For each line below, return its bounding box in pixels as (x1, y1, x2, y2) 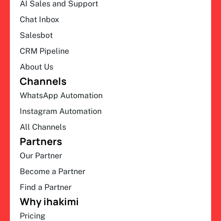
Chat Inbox (20, 15, 59, 25)
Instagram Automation (20, 107, 102, 116)
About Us (20, 62, 53, 72)
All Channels (20, 122, 66, 132)
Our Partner (20, 151, 62, 161)
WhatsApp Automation (20, 91, 103, 101)
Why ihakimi (20, 195, 79, 209)
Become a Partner (20, 167, 85, 177)
